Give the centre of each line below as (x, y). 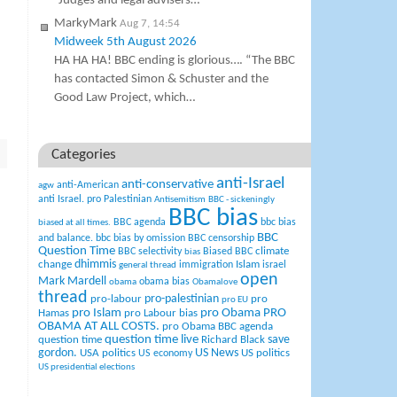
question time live (152, 340)
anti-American (88, 186)
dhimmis (96, 265)
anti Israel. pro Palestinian (95, 200)
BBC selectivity (150, 252)
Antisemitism (180, 200)
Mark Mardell (73, 282)
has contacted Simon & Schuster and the (162, 80)
